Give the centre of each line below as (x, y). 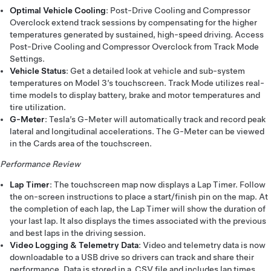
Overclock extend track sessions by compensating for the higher (133, 22)
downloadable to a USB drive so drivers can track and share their (132, 257)
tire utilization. (38, 107)
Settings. (27, 59)
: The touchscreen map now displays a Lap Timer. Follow (158, 184)
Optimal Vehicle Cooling (58, 10)
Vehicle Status (38, 71)
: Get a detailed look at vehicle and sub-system (155, 71)
